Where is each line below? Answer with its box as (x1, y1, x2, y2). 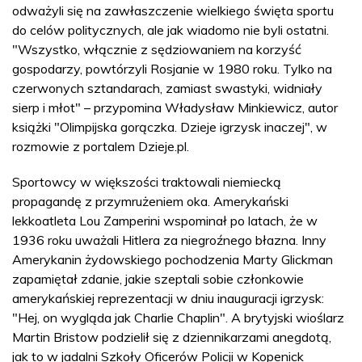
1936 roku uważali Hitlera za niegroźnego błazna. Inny (12, 231, 326, 248)
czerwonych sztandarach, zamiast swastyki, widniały (12, 79, 322, 96)
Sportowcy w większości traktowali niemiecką (12, 173, 281, 190)
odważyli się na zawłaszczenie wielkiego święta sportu (12, 2, 334, 19)
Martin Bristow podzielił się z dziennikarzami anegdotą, (12, 328, 331, 345)
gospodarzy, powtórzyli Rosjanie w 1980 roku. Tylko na (12, 60, 332, 77)
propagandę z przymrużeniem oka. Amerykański (12, 192, 288, 209)
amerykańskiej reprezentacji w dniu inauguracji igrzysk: (12, 289, 324, 306)
